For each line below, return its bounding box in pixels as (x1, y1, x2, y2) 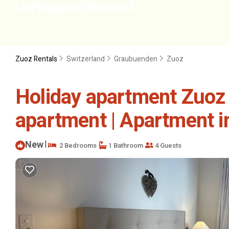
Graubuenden (114, 54, 157, 64)
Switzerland (66, 54, 105, 64)
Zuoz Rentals (15, 54, 59, 64)
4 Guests (153, 140, 181, 150)
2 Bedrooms (56, 140, 97, 150)
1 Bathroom (107, 140, 143, 150)
